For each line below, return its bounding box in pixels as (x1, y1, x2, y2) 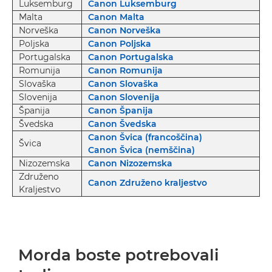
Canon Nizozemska (88, 158, 172, 169)
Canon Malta (88, 12, 144, 22)
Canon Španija (88, 105, 153, 116)
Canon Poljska (88, 38, 151, 49)
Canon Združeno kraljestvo (88, 177, 207, 188)
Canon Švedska (88, 118, 157, 129)
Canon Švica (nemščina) (88, 144, 195, 155)
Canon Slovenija (88, 92, 160, 103)
